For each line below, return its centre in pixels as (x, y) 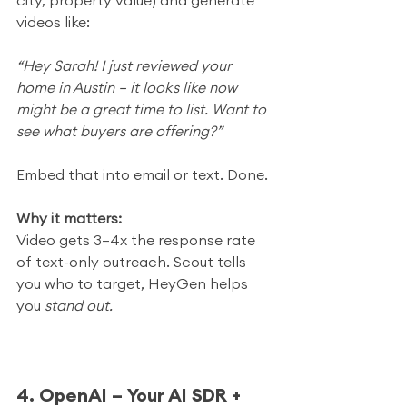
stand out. (79, 305)
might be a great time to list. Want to (143, 109)
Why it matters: (69, 218)
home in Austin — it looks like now (129, 87)
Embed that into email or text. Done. (142, 174)
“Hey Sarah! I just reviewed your (126, 65)
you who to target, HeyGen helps (134, 283)
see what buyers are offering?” (119, 131)
